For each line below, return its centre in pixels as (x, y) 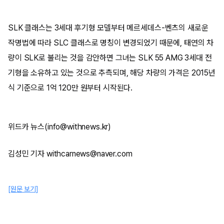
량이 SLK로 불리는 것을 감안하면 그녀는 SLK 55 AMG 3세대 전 (110, 57)
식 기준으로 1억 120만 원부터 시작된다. (70, 87)
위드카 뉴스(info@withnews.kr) (60, 126)
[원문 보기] (23, 189)
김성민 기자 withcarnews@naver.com (70, 153)
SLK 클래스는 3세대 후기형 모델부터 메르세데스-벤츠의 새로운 (108, 27)
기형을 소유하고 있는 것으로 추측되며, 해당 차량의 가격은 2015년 (112, 72)
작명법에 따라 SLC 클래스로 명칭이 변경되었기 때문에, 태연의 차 (111, 42)
